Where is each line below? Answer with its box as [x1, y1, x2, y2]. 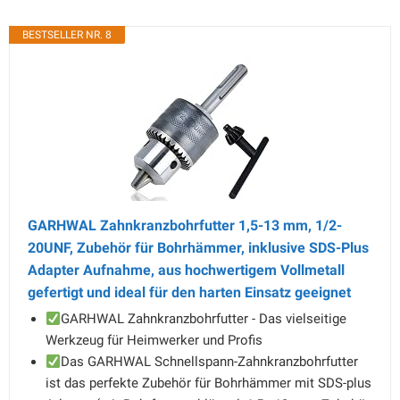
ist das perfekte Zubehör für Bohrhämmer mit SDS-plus [46, 375, 371, 391]
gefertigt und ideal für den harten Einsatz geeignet [28, 284, 351, 301]
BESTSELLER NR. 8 [22, 29, 112, 41]
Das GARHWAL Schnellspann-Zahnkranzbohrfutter [61, 354, 359, 370]
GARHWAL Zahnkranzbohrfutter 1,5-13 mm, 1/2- [28, 217, 342, 234]
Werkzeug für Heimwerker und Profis [46, 332, 262, 348]
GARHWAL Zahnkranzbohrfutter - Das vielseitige [61, 311, 347, 327]
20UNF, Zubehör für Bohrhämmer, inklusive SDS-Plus [28, 239, 369, 256]
